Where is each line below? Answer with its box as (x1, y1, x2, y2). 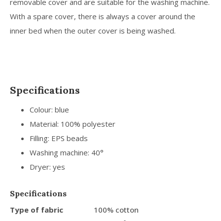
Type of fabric (10, 204, 63, 215)
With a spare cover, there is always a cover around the (10, 11, 195, 21)
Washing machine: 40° (30, 147, 104, 157)
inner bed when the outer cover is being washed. (10, 25, 176, 36)
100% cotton (94, 204, 139, 215)
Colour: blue (30, 104, 69, 114)
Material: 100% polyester (30, 118, 115, 129)
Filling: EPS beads (30, 133, 88, 143)
